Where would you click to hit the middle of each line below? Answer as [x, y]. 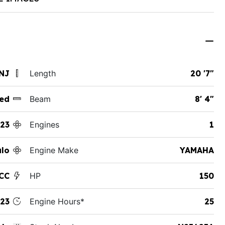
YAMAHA [197, 150]
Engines [44, 124]
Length [42, 73]
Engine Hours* [57, 201]
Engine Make [54, 150]
